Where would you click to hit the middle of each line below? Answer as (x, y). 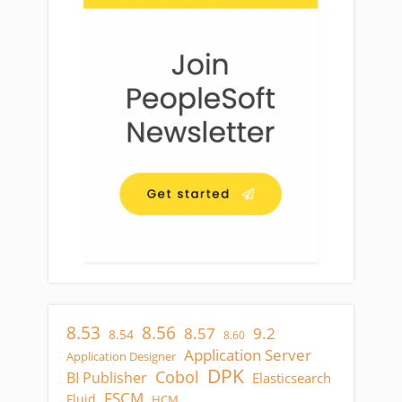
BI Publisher (107, 378)
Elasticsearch (292, 378)
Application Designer (121, 356)
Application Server (248, 355)
